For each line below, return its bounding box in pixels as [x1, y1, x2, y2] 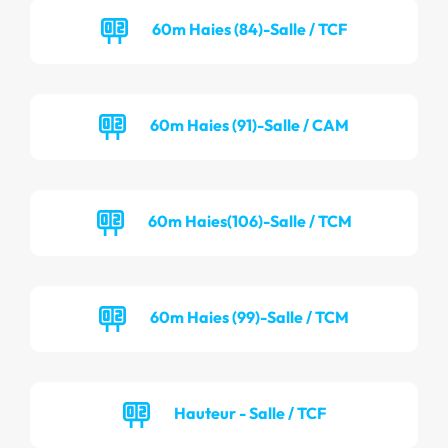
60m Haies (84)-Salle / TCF [152, 18, 347, 39]
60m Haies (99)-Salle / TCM [150, 306, 349, 327]
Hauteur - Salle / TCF [173, 402, 326, 423]
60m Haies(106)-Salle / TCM [147, 210, 352, 231]
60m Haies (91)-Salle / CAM [150, 114, 349, 135]
